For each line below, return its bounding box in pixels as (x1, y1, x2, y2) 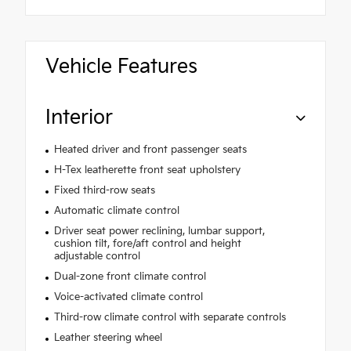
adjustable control (53, 250, 140, 263)
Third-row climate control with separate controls (53, 311, 286, 324)
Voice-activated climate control (53, 291, 203, 304)
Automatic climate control (53, 204, 179, 218)
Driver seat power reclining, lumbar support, (53, 225, 265, 238)
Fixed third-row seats (53, 184, 155, 197)
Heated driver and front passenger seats (53, 143, 247, 157)
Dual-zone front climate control (53, 270, 206, 284)
